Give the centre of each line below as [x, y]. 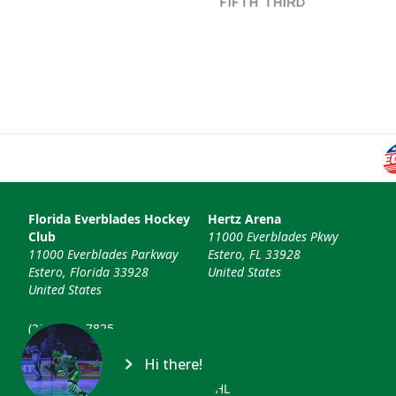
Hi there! [173, 364]
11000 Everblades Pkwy [273, 237]
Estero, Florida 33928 [88, 272]
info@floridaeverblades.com [111, 354]
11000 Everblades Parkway [103, 255]
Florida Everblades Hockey [109, 219]
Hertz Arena [244, 219]
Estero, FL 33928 [254, 255]
